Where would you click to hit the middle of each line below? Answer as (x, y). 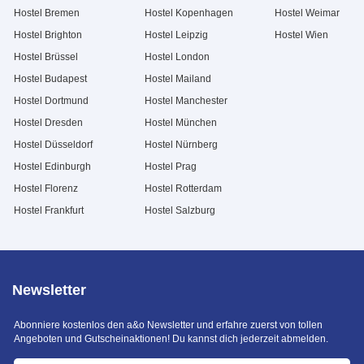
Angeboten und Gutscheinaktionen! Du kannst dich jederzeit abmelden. (171, 339)
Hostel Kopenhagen (188, 13)
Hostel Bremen (47, 13)
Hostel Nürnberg (181, 145)
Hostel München (180, 123)
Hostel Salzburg (180, 210)
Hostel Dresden (48, 123)
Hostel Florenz (46, 188)
